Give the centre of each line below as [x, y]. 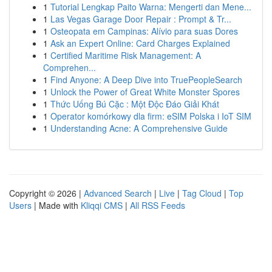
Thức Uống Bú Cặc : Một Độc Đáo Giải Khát [135, 104]
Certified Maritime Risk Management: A [126, 55]
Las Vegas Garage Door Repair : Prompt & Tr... [141, 19]
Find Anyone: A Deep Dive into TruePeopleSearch [146, 80]
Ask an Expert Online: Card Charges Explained [140, 43]
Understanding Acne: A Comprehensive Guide [139, 128]
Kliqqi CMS [102, 205]
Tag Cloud [202, 193]
